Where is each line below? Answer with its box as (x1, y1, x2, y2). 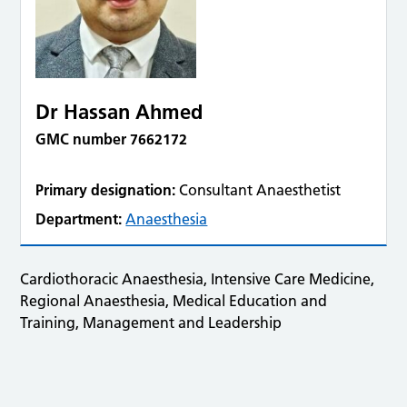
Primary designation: (35, 181, 176, 199)
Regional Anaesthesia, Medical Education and (20, 292, 328, 310)
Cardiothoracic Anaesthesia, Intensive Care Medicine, (20, 270, 375, 288)
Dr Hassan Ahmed (35, 99, 203, 124)
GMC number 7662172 (35, 130, 188, 148)
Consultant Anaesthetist (179, 181, 342, 199)
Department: (35, 210, 123, 228)
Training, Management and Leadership (20, 313, 283, 332)
